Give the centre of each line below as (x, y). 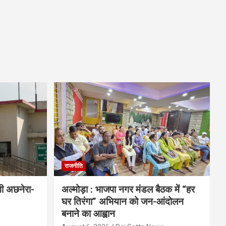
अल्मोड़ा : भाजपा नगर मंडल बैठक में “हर (128, 190)
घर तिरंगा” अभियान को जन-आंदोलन (122, 202)
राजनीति (73, 166)
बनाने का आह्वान (88, 214)
